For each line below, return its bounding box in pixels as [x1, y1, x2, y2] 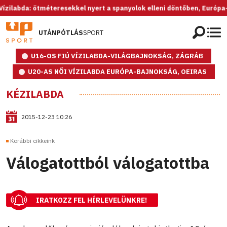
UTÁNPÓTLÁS [39, 28, 83, 37]
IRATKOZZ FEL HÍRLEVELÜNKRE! [36, 196, 147, 205]
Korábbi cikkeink [10, 137, 55, 145]
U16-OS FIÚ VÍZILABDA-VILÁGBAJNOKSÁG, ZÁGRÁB [31, 52, 203, 60]
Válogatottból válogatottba [6, 152, 209, 174]
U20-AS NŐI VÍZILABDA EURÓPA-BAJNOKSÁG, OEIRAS [27, 67, 207, 76]
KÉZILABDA [6, 87, 64, 101]
